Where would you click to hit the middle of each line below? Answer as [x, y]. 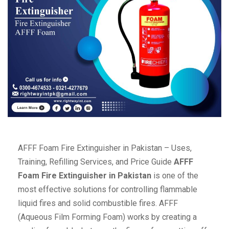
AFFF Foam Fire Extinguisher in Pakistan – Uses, [105, 148]
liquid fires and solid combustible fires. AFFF [98, 203]
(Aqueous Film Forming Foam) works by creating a [107, 217]
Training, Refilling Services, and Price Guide [96, 162]
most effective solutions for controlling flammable [108, 190]
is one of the [175, 176]
